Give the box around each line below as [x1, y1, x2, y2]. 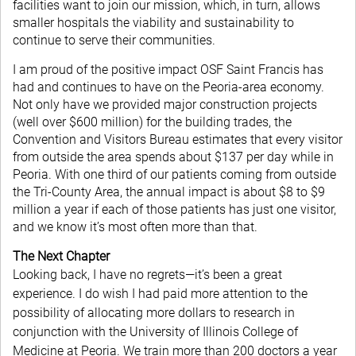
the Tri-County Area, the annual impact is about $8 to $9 [13, 184, 325, 199]
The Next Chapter [13, 249, 110, 264]
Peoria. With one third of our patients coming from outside [13, 167, 336, 182]
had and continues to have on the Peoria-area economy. [13, 79, 324, 95]
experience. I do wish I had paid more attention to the [13, 286, 308, 301]
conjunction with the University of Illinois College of [13, 324, 298, 339]
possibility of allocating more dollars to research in [13, 305, 295, 320]
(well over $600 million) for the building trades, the [13, 114, 292, 130]
